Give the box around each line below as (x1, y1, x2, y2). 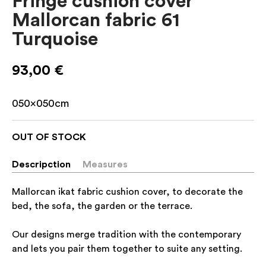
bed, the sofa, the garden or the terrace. (12, 201, 192, 211)
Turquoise (12, 30, 98, 49)
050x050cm (12, 98, 69, 109)
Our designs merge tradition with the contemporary (12, 230, 241, 240)
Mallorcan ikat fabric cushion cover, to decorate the (12, 187, 243, 197)
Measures (83, 160, 128, 170)
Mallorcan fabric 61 (12, 11, 180, 30)
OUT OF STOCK (12, 132, 86, 142)
